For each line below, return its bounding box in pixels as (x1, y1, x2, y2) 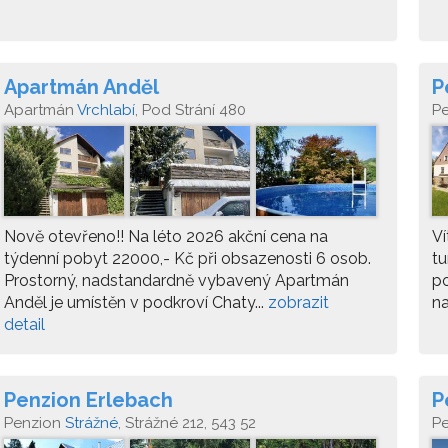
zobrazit (268, 293, 329, 312)
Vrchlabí (77, 101, 135, 119)
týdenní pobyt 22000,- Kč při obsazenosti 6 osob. (4, 249, 371, 268)
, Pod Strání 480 (135, 101, 246, 119)
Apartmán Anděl (4, 75, 159, 99)
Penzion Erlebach (4, 388, 173, 412)
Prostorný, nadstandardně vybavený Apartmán (4, 271, 349, 290)
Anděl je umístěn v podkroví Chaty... (4, 293, 268, 312)
